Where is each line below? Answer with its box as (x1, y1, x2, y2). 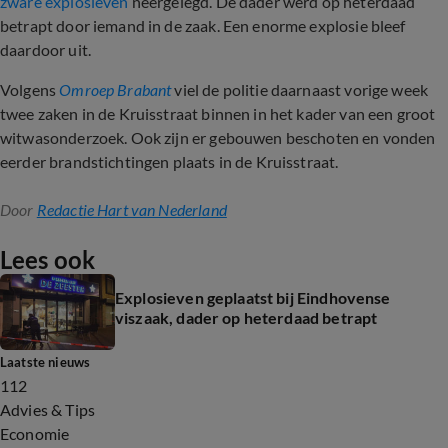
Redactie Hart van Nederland (36, 200, 227, 219)
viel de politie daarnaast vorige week (174, 80, 429, 99)
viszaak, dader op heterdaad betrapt (115, 308, 378, 327)
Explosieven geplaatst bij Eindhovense (115, 288, 391, 307)
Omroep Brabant (59, 80, 172, 99)
